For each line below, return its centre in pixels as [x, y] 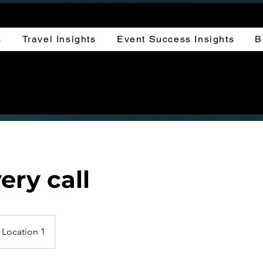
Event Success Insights [176, 39]
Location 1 [23, 232]
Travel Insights [59, 39]
